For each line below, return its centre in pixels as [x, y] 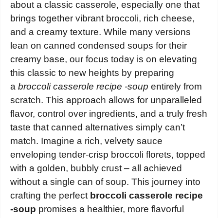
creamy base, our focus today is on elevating [104, 59]
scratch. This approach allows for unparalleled [106, 100]
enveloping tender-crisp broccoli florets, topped [108, 155]
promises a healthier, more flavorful [110, 209]
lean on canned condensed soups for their [99, 46]
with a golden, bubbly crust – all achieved [96, 168]
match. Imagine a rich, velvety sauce [86, 141]
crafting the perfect [50, 196]
